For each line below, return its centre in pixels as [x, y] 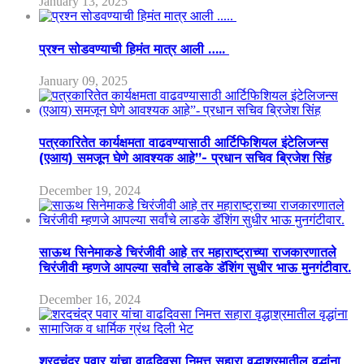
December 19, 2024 [90, 190]
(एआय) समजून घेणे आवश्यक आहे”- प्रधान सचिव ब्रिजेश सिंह [185, 158]
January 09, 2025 [83, 80]
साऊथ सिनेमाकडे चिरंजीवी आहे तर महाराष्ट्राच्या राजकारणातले [188, 252]
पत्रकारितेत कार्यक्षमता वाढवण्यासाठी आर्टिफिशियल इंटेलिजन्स [184, 143]
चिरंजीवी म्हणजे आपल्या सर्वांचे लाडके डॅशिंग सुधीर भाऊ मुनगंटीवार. [195, 267]
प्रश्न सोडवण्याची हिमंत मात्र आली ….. [134, 49]
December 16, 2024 [90, 300]
